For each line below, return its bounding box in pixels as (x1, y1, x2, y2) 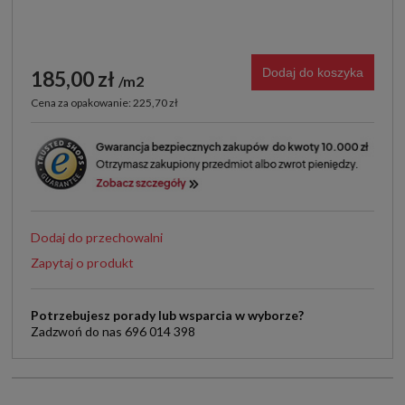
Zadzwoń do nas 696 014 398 (31, 323, 195, 339)
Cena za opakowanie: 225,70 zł (31, 95, 178, 109)
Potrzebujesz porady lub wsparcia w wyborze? (31, 306, 304, 323)
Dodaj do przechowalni (31, 229, 163, 245)
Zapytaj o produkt (31, 254, 134, 270)
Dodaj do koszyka (262, 64, 363, 80)
